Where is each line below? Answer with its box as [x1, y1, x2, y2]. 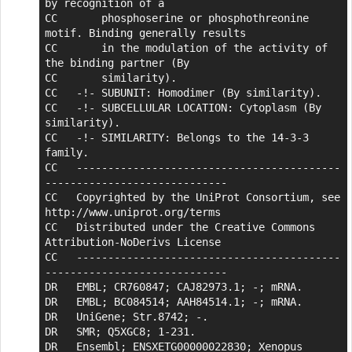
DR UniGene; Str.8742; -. [44, 310, 208, 324]
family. [44, 146, 89, 159]
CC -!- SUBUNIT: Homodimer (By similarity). [44, 86, 321, 100]
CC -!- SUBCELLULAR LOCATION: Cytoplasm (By [44, 101, 321, 115]
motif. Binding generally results [44, 27, 246, 40]
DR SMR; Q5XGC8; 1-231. [44, 325, 196, 339]
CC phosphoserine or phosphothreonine [44, 12, 309, 25]
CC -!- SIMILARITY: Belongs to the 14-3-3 [44, 131, 309, 145]
